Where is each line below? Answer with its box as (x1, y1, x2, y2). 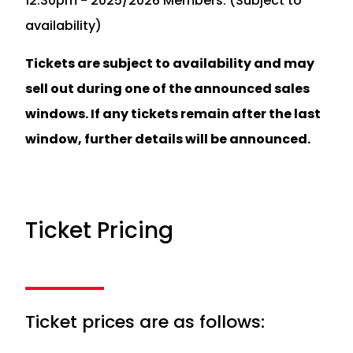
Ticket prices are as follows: (25, 310, 265, 335)
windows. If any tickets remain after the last (25, 104, 321, 123)
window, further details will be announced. (25, 129, 310, 148)
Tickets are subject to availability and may (25, 54, 314, 72)
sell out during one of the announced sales (25, 79, 310, 98)
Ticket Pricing (25, 214, 173, 246)
